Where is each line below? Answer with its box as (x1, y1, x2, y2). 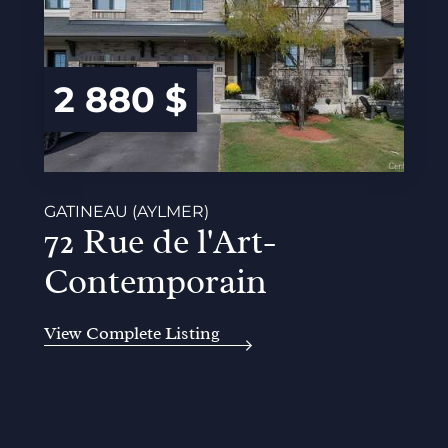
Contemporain (44, 259, 267, 304)
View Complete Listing (44, 322, 220, 344)
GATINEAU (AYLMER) (44, 202, 209, 221)
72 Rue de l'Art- (44, 219, 276, 264)
